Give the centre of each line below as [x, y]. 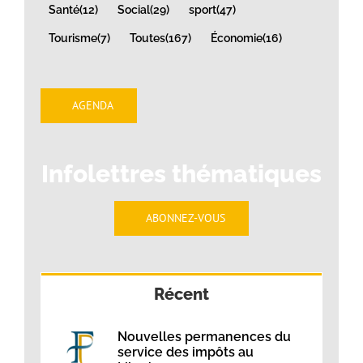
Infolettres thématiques [181, 174]
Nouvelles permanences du [204, 337]
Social [134, 9]
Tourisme [73, 37]
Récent [181, 295]
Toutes [147, 37]
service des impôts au [186, 352]
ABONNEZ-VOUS [185, 218]
